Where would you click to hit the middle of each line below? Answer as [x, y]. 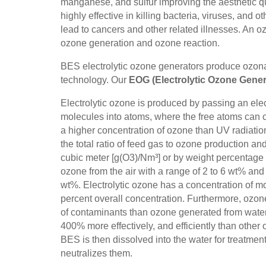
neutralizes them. [98, 253]
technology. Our [94, 80]
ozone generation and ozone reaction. [141, 43]
